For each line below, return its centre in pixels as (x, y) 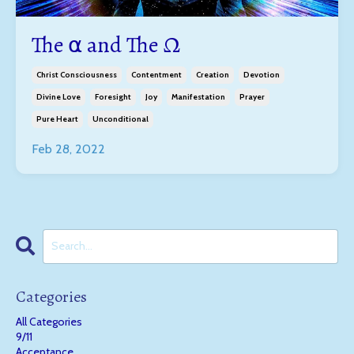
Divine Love (58, 96)
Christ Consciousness (77, 74)
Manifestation (198, 96)
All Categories (49, 321)
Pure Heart (57, 119)
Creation (213, 74)
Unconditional (121, 119)
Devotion (262, 74)
